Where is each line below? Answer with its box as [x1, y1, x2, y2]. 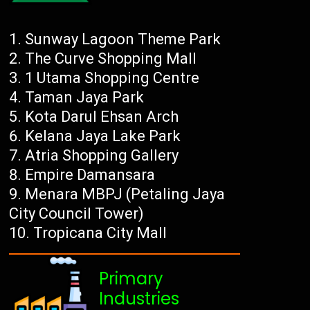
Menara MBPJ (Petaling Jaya [25, 185, 226, 203]
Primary [99, 267, 164, 291]
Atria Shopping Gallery [25, 147, 179, 165]
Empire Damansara [25, 166, 156, 184]
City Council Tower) [9, 205, 145, 223]
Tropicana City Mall [33, 224, 167, 242]
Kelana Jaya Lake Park [25, 127, 181, 145]
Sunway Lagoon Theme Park [25, 30, 221, 48]
